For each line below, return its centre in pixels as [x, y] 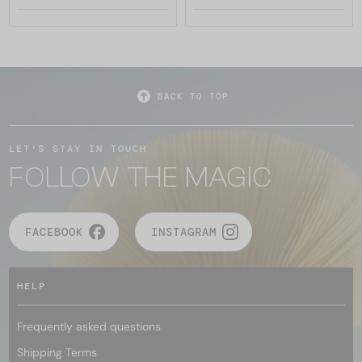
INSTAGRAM [184, 232]
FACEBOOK [54, 232]
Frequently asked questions [89, 326]
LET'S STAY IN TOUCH [78, 148]
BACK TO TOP [193, 96]
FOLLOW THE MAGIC [140, 177]
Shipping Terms [57, 352]
